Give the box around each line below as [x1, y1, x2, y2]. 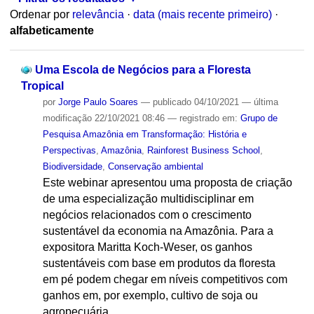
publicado [152, 96, 191, 107]
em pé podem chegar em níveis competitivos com [42, 273, 287, 285]
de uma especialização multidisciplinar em [42, 192, 254, 205]
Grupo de [240, 112, 278, 123]
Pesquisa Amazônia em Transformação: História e [42, 128, 247, 139]
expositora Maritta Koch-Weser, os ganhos [42, 240, 252, 253]
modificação [42, 112, 92, 123]
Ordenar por [9, 8, 69, 21]
